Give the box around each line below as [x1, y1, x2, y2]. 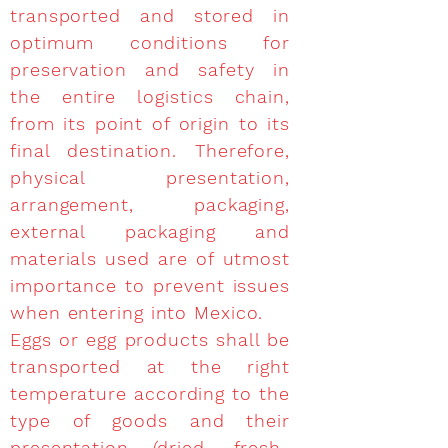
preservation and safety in [10, 59, 290, 80]
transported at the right [10, 356, 290, 377]
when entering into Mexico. [10, 302, 264, 323]
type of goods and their [10, 410, 290, 431]
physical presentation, [10, 167, 290, 188]
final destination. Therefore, [10, 140, 290, 161]
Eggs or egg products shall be [10, 329, 290, 350]
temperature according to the [10, 383, 290, 404]
